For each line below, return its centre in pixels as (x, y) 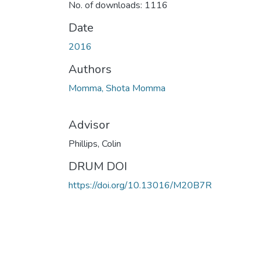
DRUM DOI (98, 166)
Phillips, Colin (95, 144)
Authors (90, 69)
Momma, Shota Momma (117, 88)
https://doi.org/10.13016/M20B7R (140, 185)
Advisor (89, 125)
